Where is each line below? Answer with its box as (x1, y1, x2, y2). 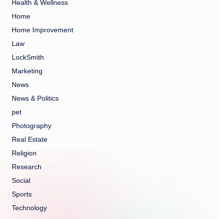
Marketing (12, 67, 43, 75)
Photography (12, 122, 51, 130)
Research (12, 163, 42, 171)
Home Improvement (12, 26, 73, 34)
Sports (12, 191, 32, 198)
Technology (12, 204, 47, 212)
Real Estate (12, 136, 47, 144)
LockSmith (12, 54, 44, 62)
